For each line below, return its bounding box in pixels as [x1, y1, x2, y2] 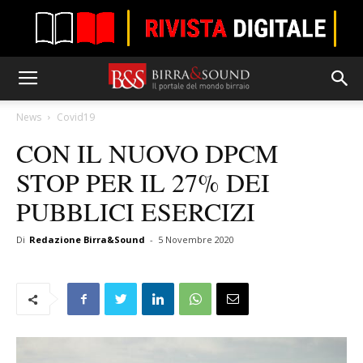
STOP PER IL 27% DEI [16, 164, 270, 199]
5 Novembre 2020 [158, 233, 234, 246]
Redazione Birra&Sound [29, 233, 145, 246]
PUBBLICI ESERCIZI [16, 194, 255, 228]
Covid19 [57, 110, 95, 124]
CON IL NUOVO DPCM [16, 135, 278, 170]
